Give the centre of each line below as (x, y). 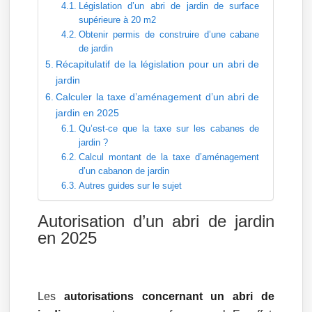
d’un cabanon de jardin (124, 171)
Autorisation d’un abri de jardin (156, 221)
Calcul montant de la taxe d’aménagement (169, 157)
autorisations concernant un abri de (169, 296)
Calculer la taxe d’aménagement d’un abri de (158, 97)
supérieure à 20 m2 (117, 20)
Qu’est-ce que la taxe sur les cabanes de (169, 128)
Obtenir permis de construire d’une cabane (169, 34)
